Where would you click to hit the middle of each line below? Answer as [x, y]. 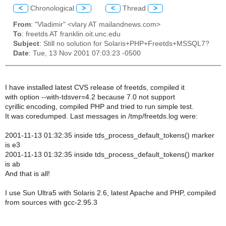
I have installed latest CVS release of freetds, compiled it [95, 87]
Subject [26, 44]
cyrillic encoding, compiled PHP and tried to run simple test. [99, 106]
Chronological [52, 8]
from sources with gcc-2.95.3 [51, 202]
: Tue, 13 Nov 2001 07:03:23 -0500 [85, 53]
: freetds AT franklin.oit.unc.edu [71, 34]
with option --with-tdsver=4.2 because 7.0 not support [90, 97]
